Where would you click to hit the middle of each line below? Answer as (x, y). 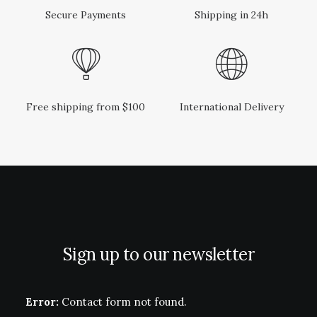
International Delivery (231, 107)
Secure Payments (86, 15)
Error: (42, 302)
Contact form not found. (123, 302)
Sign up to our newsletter (158, 254)
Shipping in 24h (231, 15)
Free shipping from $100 (86, 107)
